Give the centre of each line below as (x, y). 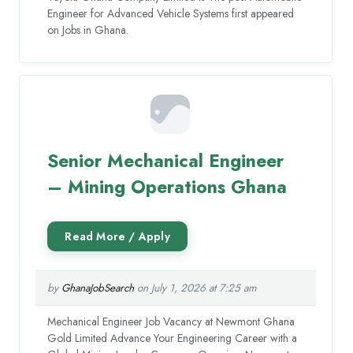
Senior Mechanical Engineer (166, 161)
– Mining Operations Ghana (167, 187)
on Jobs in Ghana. (88, 30)
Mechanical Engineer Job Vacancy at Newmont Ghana (171, 322)
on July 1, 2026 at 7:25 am (196, 288)
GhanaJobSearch (98, 288)
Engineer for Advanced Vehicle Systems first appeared (171, 14)
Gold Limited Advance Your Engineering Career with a (173, 338)
